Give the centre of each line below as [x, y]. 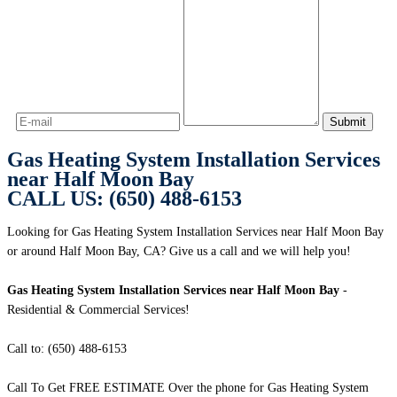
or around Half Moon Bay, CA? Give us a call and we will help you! [179, 252]
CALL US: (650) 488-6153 [125, 199]
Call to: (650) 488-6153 [67, 349]
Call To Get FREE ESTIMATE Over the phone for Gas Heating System [188, 388]
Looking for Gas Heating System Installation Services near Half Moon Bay [195, 232]
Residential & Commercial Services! [98, 310]
